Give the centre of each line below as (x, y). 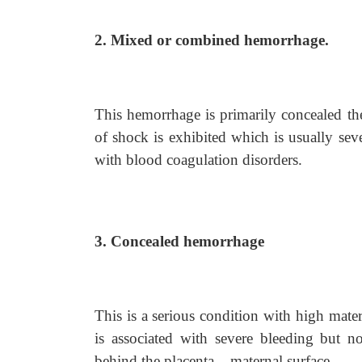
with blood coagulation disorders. (198, 160)
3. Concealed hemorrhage (179, 241)
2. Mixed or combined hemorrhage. (212, 40)
